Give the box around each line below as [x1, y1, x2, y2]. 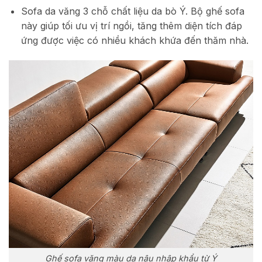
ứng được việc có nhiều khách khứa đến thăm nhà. [20, 35, 249, 47]
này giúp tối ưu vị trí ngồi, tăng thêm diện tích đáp [20, 20, 242, 32]
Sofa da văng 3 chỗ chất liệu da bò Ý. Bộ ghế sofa [20, 5, 244, 18]
